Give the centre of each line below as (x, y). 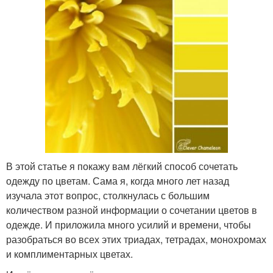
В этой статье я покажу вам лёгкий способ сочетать (122, 166)
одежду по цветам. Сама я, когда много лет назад (118, 180)
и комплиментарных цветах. (69, 253)
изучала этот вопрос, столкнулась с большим (108, 195)
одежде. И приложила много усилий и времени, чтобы (129, 224)
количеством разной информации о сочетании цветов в (132, 210)
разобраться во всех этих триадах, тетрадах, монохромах (136, 239)
